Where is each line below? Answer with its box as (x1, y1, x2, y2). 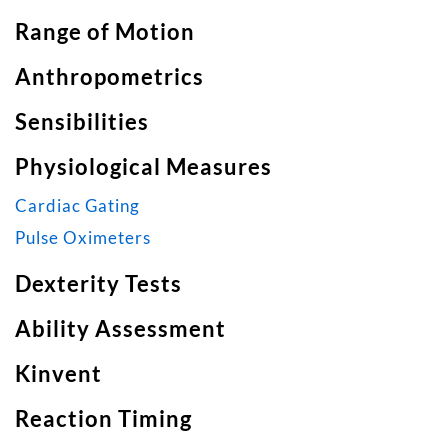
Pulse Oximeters (15, 226, 151, 248)
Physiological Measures (15, 152, 272, 180)
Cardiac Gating (15, 194, 140, 216)
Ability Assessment (15, 314, 226, 342)
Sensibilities (15, 107, 149, 135)
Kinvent (15, 359, 102, 387)
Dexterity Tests (15, 269, 182, 297)
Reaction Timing (15, 404, 192, 432)
